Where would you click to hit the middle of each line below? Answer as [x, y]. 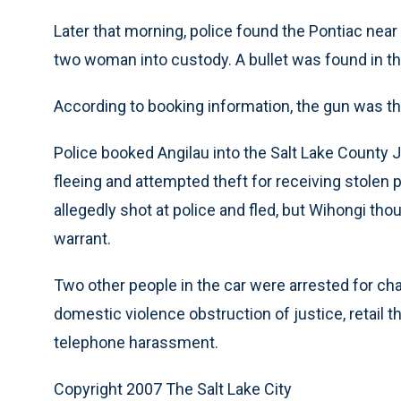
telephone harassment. [136, 342]
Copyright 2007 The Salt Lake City [173, 389]
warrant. [82, 239]
